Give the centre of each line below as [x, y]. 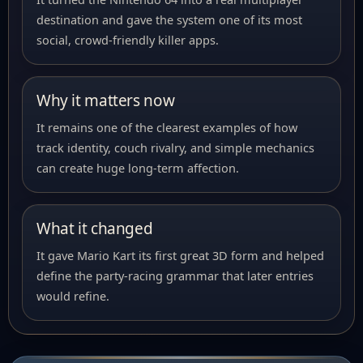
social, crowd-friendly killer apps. [128, 40]
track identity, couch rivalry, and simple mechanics [175, 147]
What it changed [95, 228]
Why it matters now [106, 100]
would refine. [73, 296]
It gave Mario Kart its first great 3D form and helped [180, 255]
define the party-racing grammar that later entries [175, 275]
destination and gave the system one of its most [169, 19]
